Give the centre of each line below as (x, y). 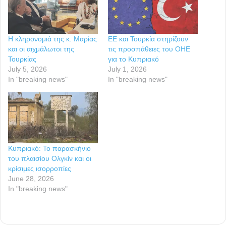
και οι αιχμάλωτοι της (41, 49)
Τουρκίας (22, 59)
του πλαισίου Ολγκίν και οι (50, 158)
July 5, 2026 (27, 69)
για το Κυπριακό (133, 59)
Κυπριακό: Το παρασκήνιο (49, 148)
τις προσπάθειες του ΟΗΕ (149, 49)
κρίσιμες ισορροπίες (40, 168)
